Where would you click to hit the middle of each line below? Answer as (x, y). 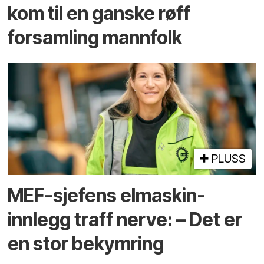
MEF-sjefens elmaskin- (107, 195)
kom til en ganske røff (99, 14)
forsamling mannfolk (95, 38)
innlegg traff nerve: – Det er (125, 219)
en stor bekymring (86, 243)
